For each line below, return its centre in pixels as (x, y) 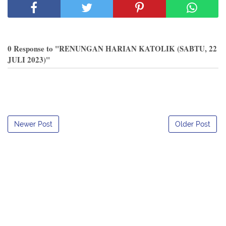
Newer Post (33, 124)
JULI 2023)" (29, 59)
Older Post (193, 124)
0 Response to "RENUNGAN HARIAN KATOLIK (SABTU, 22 (112, 48)
